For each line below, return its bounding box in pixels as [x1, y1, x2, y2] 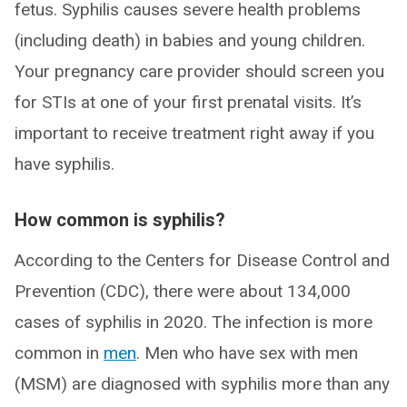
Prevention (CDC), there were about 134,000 [15, 281, 351, 303]
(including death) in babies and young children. [15, 30, 365, 52]
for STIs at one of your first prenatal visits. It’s [15, 92, 362, 114]
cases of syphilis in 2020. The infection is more [15, 312, 372, 333]
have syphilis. [15, 154, 114, 175]
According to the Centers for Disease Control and [15, 250, 390, 272]
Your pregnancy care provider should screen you [15, 61, 384, 83]
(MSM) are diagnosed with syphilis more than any [15, 373, 390, 395]
